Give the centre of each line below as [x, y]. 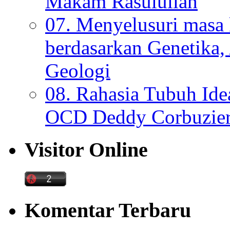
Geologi [78, 70]
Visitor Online [86, 150]
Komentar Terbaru [108, 210]
